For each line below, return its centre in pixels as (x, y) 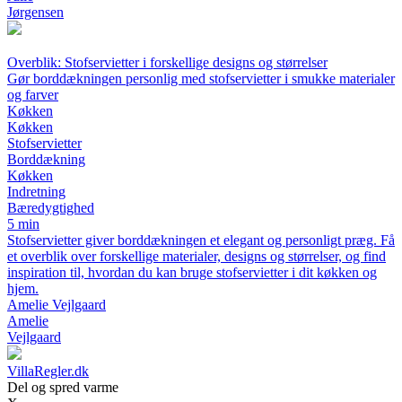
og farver (33, 95)
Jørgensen (35, 13)
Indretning (36, 192)
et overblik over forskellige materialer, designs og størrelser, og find (197, 257)
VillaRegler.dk (48, 371)
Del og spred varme (63, 388)
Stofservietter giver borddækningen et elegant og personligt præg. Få (201, 240)
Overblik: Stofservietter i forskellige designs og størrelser (167, 63)
